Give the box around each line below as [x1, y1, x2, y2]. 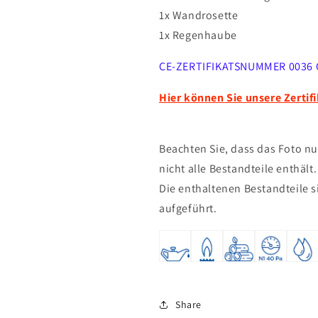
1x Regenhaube [159, 28, 240, 43]
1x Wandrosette [159, 8, 238, 23]
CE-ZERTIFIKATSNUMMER [159, 59, 289, 74]
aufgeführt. [159, 201, 220, 216]
